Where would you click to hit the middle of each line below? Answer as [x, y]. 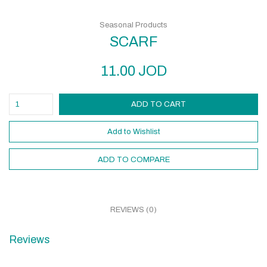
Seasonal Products [133, 25]
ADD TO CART [158, 104]
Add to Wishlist [133, 132]
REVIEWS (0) [133, 210]
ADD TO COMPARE [133, 160]
